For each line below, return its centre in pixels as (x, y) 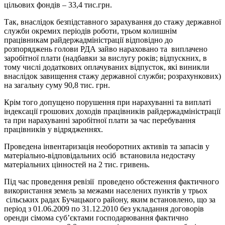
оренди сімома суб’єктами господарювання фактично (96, 218)
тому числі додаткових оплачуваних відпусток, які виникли (107, 67)
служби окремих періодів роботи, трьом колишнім (90, 31)
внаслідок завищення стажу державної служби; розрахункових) (113, 76)
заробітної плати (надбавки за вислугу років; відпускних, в (105, 58)
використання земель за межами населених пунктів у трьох (106, 191)
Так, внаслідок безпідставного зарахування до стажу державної (113, 22)
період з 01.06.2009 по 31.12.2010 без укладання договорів (104, 209)
